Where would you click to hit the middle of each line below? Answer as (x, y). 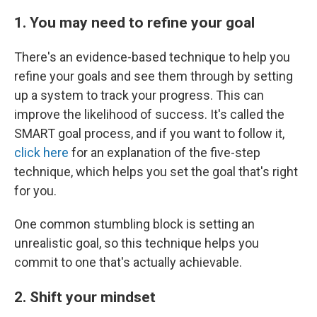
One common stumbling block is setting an (134, 224)
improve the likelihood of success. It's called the (149, 115)
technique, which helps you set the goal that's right (156, 172)
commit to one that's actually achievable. (128, 263)
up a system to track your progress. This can (139, 96)
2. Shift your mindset (85, 297)
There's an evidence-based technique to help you (152, 57)
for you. (35, 191)
